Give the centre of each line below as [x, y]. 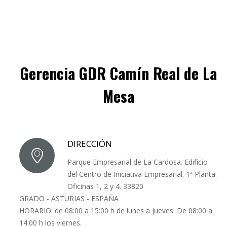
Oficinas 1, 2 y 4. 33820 [105, 186]
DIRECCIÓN [89, 143]
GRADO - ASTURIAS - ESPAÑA [69, 198]
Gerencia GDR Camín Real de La [119, 73]
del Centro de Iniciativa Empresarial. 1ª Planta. [142, 174]
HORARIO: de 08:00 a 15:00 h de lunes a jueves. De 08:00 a [116, 210]
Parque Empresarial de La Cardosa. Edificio [137, 162]
